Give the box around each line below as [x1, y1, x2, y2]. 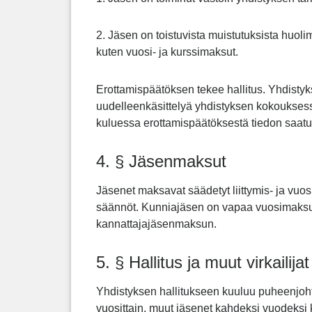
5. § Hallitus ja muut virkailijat [96, 253, 309, 272]
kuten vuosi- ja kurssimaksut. [96, 46, 238, 58]
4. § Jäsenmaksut [96, 151, 226, 171]
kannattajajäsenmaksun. [96, 217, 217, 230]
